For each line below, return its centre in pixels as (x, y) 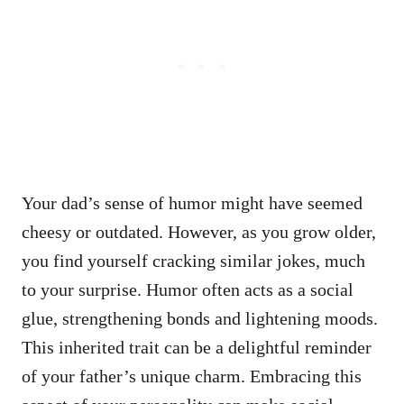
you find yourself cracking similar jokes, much (193, 260)
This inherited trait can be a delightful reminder (197, 347)
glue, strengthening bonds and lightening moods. (200, 318)
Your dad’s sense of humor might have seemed (192, 202)
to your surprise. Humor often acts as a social (188, 289)
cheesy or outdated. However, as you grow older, (199, 231)
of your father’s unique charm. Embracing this (192, 376)
